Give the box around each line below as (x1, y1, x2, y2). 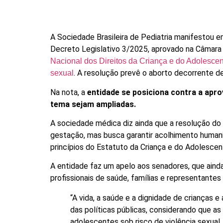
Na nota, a (50, 87, 88, 97)
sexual (50, 69, 74, 78)
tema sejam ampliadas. (50, 99, 136, 109)
